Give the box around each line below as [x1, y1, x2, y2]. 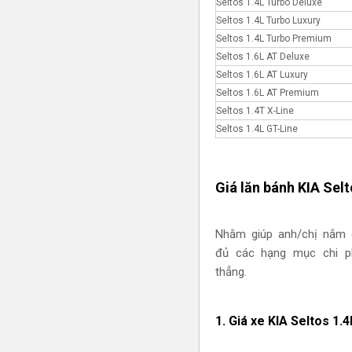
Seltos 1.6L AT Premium [215, 86, 319, 98]
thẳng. [214, 264, 247, 279]
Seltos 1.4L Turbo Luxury [215, 14, 321, 26]
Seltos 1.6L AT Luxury [215, 68, 308, 80]
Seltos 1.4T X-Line [215, 104, 294, 116]
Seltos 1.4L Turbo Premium [215, 32, 332, 44]
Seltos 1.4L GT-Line [215, 123, 298, 134]
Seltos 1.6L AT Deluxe [215, 50, 310, 62]
